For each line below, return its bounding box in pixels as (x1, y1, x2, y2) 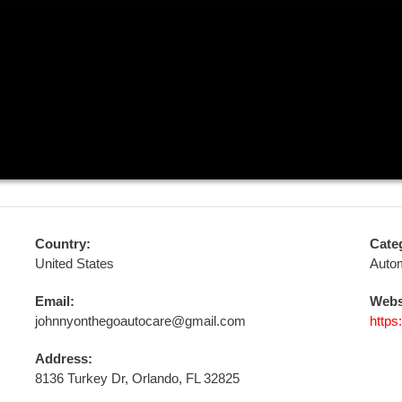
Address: (34, 351, 92, 366)
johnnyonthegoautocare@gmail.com (34, 313, 246, 328)
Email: (34, 293, 74, 309)
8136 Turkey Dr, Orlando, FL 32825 (34, 371, 240, 386)
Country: (34, 236, 91, 251)
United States (34, 256, 114, 271)
